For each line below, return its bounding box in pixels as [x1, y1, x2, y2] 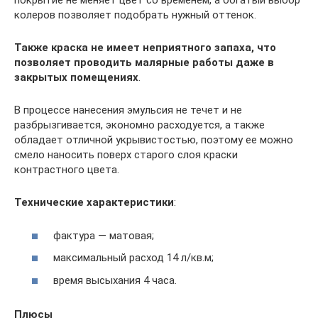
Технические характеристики [14, 196, 174, 209]
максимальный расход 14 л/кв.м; [53, 251, 214, 265]
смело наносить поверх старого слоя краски [14, 148, 238, 162]
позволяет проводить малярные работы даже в [14, 56, 274, 70]
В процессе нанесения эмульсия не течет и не [14, 104, 242, 117]
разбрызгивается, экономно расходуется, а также [14, 119, 265, 132]
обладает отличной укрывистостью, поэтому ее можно [14, 133, 293, 147]
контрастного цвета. [14, 163, 119, 177]
